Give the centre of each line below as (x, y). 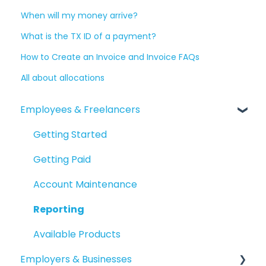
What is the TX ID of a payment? (89, 37)
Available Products (77, 234)
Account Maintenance (85, 184)
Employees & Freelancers (80, 109)
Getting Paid (62, 159)
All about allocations (63, 78)
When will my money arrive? (80, 16)
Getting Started (70, 134)
